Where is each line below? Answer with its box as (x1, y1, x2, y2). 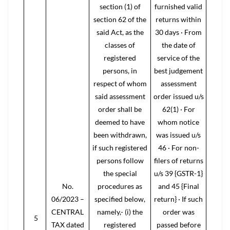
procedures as (98, 182, 142, 190)
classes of (105, 41, 135, 49)
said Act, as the (96, 28, 144, 36)
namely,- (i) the (97, 207, 143, 216)
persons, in (103, 66, 137, 75)
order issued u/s (153, 92, 204, 101)
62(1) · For (162, 105, 195, 113)
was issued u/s (156, 130, 201, 139)
